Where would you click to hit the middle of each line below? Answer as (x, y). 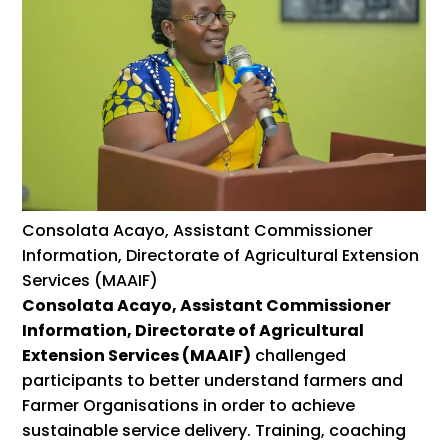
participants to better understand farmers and (213, 380)
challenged (299, 355)
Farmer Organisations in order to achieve (189, 405)
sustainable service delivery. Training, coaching (214, 430)
